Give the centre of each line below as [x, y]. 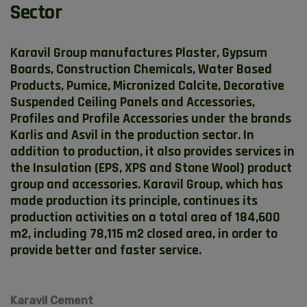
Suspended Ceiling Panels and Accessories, [133, 102]
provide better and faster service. [106, 250]
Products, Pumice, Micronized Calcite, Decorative [147, 86]
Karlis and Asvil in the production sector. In [132, 135]
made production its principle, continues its [134, 201]
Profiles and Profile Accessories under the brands [151, 119]
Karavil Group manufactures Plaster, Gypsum [139, 53]
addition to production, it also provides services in [152, 151]
